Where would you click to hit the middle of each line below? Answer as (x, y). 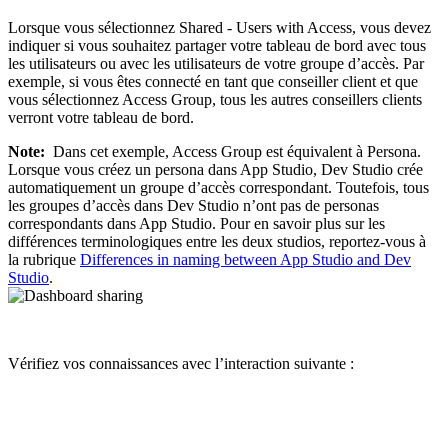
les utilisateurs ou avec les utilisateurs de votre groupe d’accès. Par (216, 64)
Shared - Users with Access (265, 28)
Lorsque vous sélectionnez (93, 28)
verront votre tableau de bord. (101, 118)
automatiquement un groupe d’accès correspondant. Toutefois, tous (218, 188)
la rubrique (44, 260)
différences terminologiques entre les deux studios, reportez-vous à (217, 242)
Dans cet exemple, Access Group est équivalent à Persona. (235, 152)
